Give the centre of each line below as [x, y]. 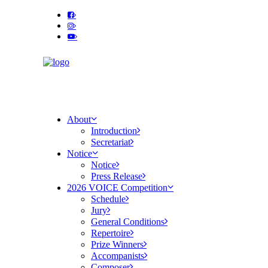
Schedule [108, 199]
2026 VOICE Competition [117, 188]
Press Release [117, 176]
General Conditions [128, 222]
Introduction [114, 131]
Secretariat [111, 142]
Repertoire [111, 233]
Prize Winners [117, 244]
